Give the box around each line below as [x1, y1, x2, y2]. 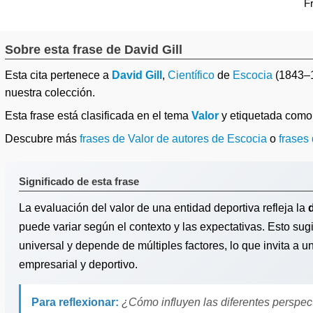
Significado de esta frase [19, 175, 139, 187]
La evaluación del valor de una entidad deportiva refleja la [19, 202, 308, 214]
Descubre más [5, 133, 80, 145]
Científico [168, 69, 214, 81]
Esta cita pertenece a [5, 69, 112, 81]
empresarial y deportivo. [19, 259, 138, 270]
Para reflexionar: [31, 296, 119, 308]
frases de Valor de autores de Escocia [80, 133, 267, 145]
